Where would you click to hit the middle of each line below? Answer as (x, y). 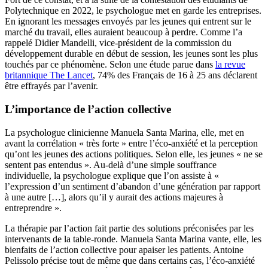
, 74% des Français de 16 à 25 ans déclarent (175, 75)
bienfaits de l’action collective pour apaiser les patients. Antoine (124, 249)
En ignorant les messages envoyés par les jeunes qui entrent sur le (128, 22)
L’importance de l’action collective (88, 109)
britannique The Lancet (49, 75)
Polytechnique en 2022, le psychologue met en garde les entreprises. (133, 11)
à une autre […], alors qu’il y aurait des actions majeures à (114, 197)
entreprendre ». (33, 208)
